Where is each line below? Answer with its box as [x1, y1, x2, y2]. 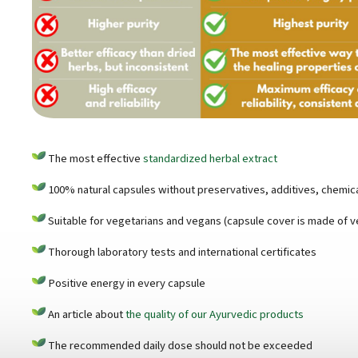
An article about [46, 306, 125, 324]
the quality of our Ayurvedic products [125, 306, 304, 324]
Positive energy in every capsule [46, 275, 205, 292]
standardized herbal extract [143, 150, 277, 168]
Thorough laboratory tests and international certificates [46, 244, 316, 261]
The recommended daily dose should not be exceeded [46, 337, 312, 355]
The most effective [46, 150, 143, 168]
